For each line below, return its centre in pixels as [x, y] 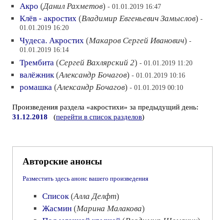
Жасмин [57, 208]
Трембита [37, 63]
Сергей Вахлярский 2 [97, 63]
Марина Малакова [109, 208]
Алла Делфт [95, 196]
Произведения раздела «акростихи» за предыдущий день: [105, 107]
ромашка [36, 87]
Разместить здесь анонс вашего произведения [85, 179]
